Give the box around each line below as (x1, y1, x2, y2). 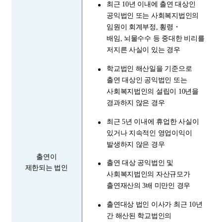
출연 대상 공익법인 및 (107, 159, 173, 167)
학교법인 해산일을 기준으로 (107, 65, 192, 73)
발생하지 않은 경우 (107, 140, 165, 148)
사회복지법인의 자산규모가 (107, 170, 190, 178)
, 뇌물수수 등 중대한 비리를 (120, 35, 205, 43)
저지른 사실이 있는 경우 (107, 46, 180, 54)
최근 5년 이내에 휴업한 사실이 (107, 117, 199, 125)
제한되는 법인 (25, 164, 68, 171)
